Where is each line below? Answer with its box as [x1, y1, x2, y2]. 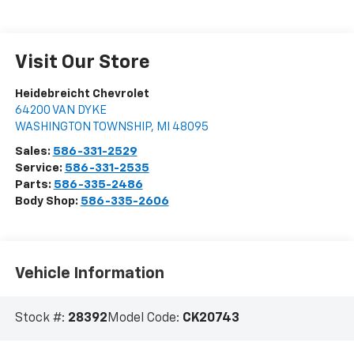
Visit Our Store [14, 53, 150, 73]
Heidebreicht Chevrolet [14, 88, 149, 100]
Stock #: [14, 312, 68, 326]
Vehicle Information [14, 265, 164, 281]
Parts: [14, 179, 54, 191]
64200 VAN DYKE [14, 104, 107, 117]
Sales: [14, 145, 53, 158]
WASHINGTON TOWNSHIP [14, 121, 151, 134]
